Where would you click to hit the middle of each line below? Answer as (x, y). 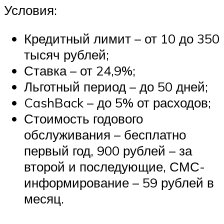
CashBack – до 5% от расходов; (117, 103)
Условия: (30, 10)
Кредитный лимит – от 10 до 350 (122, 39)
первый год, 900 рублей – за (108, 151)
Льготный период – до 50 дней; (116, 87)
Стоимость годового (83, 119)
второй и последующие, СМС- (114, 167)
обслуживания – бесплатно (105, 135)
